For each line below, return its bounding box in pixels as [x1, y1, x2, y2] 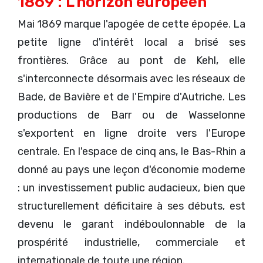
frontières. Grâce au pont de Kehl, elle [18, 54, 245, 68]
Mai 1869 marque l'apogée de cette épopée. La [18, 18, 245, 31]
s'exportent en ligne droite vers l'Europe [18, 127, 245, 140]
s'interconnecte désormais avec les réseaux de [18, 72, 245, 86]
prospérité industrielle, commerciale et [18, 236, 245, 249]
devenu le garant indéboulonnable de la [18, 218, 245, 231]
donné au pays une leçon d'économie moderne [18, 163, 245, 177]
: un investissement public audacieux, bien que [18, 181, 245, 195]
